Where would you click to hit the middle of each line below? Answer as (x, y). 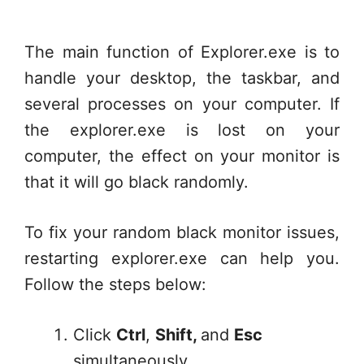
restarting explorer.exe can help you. (182, 258)
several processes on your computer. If (182, 104)
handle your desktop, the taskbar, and (182, 78)
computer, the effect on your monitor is (182, 156)
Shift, (178, 335)
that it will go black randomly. (136, 182)
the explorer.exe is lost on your (182, 130)
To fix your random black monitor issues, (182, 232)
